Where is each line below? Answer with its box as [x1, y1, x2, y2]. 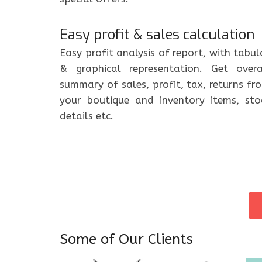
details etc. [60, 110, 113, 122]
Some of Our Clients [60, 231, 193, 248]
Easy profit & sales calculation [60, 25, 255, 44]
